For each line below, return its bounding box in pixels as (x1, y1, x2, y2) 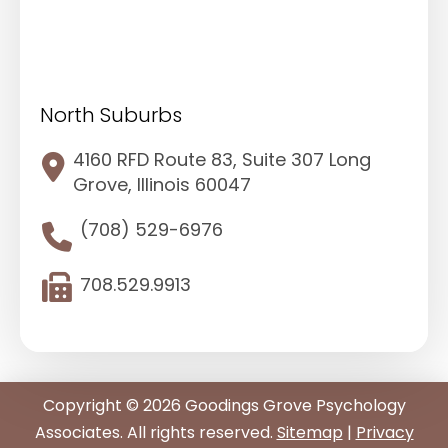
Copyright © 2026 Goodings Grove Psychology (42, 393, 406, 417)
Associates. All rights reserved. (34, 420, 277, 444)
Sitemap (276, 420, 343, 444)
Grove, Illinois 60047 (73, 171, 251, 197)
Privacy (355, 420, 414, 444)
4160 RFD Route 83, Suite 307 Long (73, 146, 371, 172)
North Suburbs (40, 100, 182, 129)
